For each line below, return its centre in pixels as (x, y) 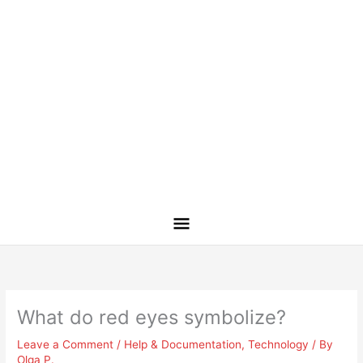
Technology (279, 345)
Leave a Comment (66, 345)
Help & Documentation (183, 345)
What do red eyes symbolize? (152, 318)
